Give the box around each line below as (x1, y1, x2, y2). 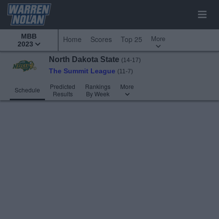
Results (52, 89, 73, 98)
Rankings (85, 82, 110, 90)
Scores (90, 34, 112, 44)
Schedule (15, 86, 40, 94)
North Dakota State (49, 55, 121, 64)
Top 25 (121, 34, 142, 44)
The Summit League (49, 67, 115, 75)
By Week (86, 89, 109, 98)
